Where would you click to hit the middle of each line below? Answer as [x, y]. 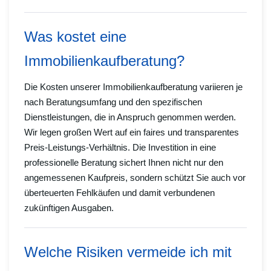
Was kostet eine [75, 37]
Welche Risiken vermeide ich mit [128, 252]
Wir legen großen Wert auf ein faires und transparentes [132, 132]
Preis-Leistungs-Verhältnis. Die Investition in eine [120, 148]
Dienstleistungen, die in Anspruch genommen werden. [130, 117]
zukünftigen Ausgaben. [69, 208]
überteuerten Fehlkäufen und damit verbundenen [119, 193]
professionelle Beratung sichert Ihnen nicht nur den [124, 163]
